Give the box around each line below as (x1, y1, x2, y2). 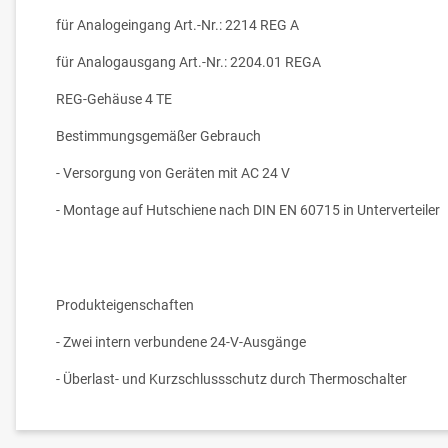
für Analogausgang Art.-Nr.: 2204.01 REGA (56, 54, 321, 71)
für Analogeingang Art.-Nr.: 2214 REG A (56, 17, 299, 34)
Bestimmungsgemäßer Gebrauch (56, 128, 261, 145)
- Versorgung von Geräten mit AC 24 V (56, 165, 290, 182)
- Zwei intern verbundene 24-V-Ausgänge (56, 334, 306, 351)
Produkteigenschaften (56, 297, 194, 314)
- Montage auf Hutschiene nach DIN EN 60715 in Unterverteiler (56, 202, 440, 219)
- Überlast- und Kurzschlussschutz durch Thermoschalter (56, 371, 407, 388)
